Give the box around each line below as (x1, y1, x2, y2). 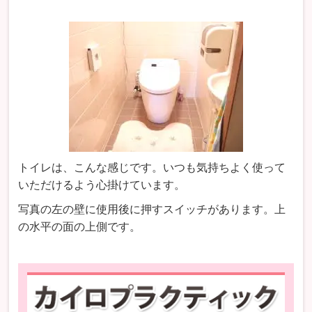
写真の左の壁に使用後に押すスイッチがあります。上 (18, 203, 286, 216)
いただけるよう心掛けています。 (18, 179, 186, 192)
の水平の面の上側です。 (18, 221, 141, 233)
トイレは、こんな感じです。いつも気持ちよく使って (18, 162, 286, 174)
